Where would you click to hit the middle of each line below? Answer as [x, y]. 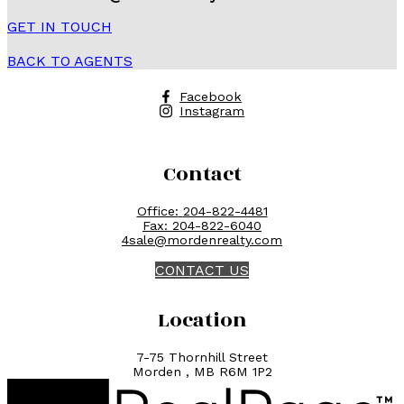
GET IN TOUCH [60, 26]
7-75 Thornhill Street [202, 357]
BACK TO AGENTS [70, 60]
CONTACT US [202, 270]
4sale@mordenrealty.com [202, 239]
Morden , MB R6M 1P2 [202, 371]
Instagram [212, 110]
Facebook [211, 96]
